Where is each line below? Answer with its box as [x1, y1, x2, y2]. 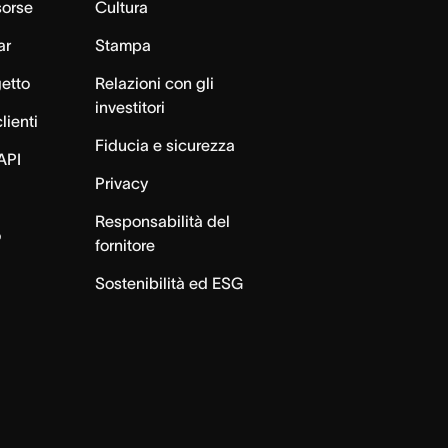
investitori [94, 98, 165, 116]
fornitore [94, 236, 155, 254]
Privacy [94, 174, 148, 192]
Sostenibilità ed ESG [94, 274, 243, 292]
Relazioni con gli [94, 74, 214, 92]
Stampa [94, 36, 151, 54]
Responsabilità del [94, 212, 230, 230]
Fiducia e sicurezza [94, 136, 235, 154]
